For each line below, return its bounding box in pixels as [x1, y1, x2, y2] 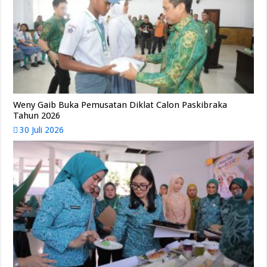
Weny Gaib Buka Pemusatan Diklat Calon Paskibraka [13, 99, 228, 110]
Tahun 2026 [13, 110, 61, 121]
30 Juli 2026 [20, 125, 64, 135]
